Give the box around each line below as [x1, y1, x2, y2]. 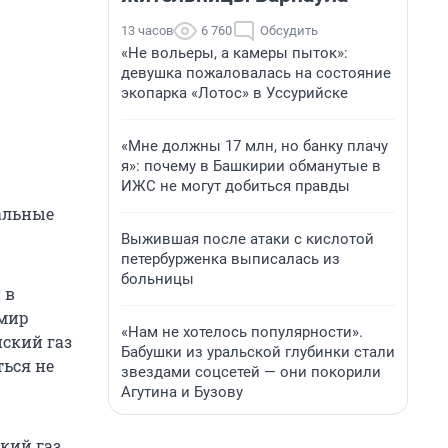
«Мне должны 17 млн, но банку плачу [121, 137, 388, 155]
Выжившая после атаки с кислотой [121, 230, 374, 248]
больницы [121, 270, 194, 288]
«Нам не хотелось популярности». [121, 323, 363, 341]
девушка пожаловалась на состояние [121, 64, 391, 82]
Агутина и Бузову [121, 383, 243, 401]
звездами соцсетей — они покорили [121, 363, 381, 381]
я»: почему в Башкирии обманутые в [121, 157, 381, 175]
